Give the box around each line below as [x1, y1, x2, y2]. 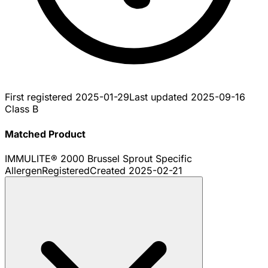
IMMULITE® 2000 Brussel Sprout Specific [5, 152, 192, 165]
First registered [5, 91, 75, 103]
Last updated [129, 91, 191, 103]
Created [90, 164, 129, 176]
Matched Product [5, 127, 86, 140]
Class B [5, 103, 38, 115]
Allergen [5, 164, 42, 176]
